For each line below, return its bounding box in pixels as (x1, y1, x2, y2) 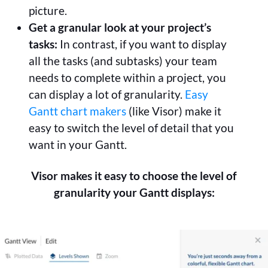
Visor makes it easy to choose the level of (31, 168, 237, 182)
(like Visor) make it (126, 103, 221, 118)
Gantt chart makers (29, 103, 126, 118)
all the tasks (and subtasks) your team (29, 53, 217, 68)
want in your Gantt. (29, 137, 127, 151)
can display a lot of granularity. (29, 87, 185, 101)
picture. (29, 3, 67, 17)
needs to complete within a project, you (29, 70, 226, 84)
